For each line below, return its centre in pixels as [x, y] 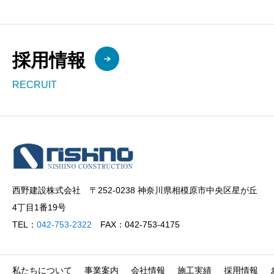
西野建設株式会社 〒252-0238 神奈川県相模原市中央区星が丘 [135, 190]
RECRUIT [35, 85]
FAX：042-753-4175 [136, 224]
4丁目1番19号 [39, 207]
